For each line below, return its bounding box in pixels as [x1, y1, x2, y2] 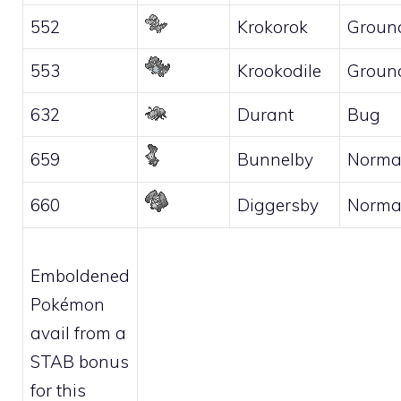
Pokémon [30, 293, 105, 315]
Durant [237, 104, 294, 125]
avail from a [30, 321, 126, 344]
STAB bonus [30, 350, 129, 372]
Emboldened [30, 264, 130, 286]
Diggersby [237, 194, 319, 216]
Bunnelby [237, 149, 313, 170]
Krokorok [237, 16, 308, 38]
